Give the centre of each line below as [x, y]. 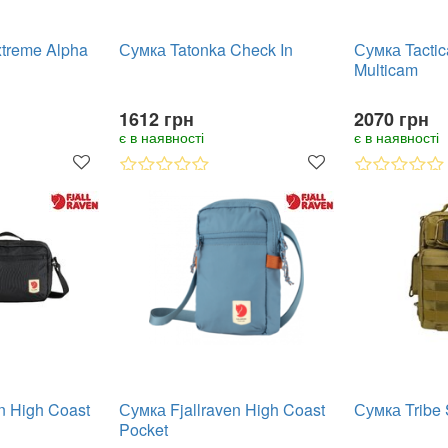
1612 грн [156, 119]
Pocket [143, 429]
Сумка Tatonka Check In [206, 49]
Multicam [386, 69]
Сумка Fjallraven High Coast [222, 409]
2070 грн [391, 119]
